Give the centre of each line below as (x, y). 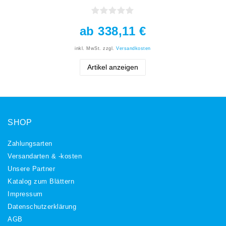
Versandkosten (133, 48)
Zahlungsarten (30, 144)
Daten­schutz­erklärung (42, 207)
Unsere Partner (31, 169)
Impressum (25, 194)
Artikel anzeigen (113, 67)
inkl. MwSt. (88, 48)
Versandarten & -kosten (45, 157)
